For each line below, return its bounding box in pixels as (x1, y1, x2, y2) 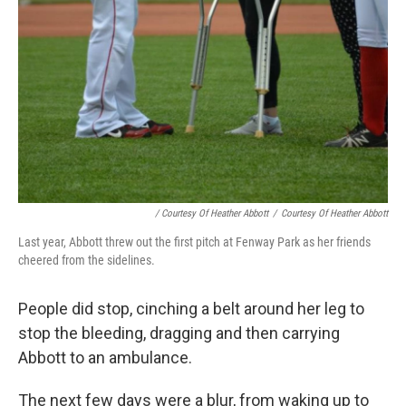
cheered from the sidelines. (18, 253, 155, 268)
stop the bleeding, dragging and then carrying (18, 324, 340, 343)
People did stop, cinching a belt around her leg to (18, 299, 364, 319)
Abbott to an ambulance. (18, 348, 192, 368)
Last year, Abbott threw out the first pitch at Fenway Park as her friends (18, 235, 371, 250)
